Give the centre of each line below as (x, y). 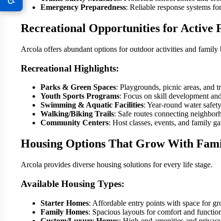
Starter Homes (65, 203)
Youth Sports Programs (80, 96)
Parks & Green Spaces (78, 87)
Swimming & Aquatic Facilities (92, 105)
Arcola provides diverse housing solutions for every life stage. (117, 165)
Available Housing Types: (73, 184)
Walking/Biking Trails (77, 114)
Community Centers (74, 123)
